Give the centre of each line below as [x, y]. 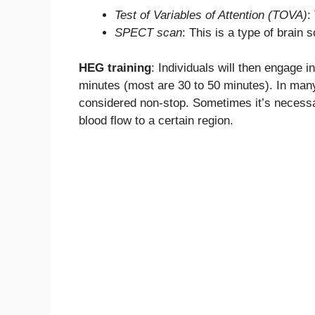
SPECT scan [148, 32]
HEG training [115, 68]
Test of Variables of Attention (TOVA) [211, 15]
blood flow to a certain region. [156, 121]
